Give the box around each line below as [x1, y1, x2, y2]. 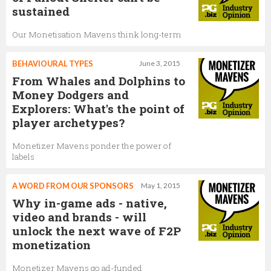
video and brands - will [12, 209, 146, 224]
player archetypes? [12, 114, 125, 130]
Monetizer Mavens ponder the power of [12, 140, 171, 151]
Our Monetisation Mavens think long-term [12, 28, 181, 40]
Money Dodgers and [12, 87, 129, 102]
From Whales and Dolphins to [12, 73, 185, 88]
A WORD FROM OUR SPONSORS [12, 180, 134, 191]
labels [12, 151, 34, 162]
